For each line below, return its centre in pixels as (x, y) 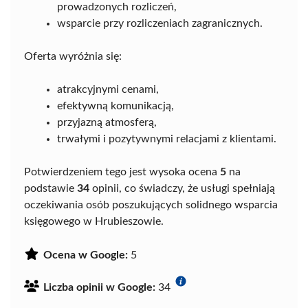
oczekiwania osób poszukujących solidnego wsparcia (151, 205)
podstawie (51, 189)
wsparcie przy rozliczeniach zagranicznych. (160, 24)
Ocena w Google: (86, 255)
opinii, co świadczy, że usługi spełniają (182, 189)
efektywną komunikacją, (115, 106)
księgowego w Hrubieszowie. (94, 222)
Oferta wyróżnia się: (73, 57)
